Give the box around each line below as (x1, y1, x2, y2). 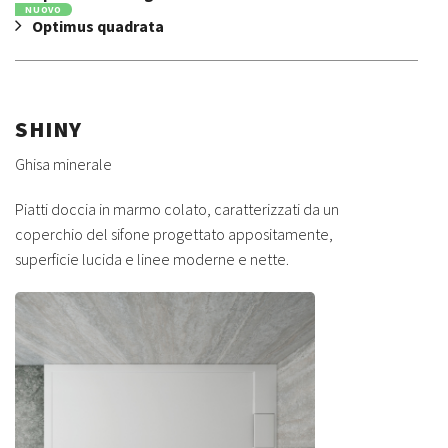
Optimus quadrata (32, 15, 164, 36)
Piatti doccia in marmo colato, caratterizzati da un (15, 198, 339, 219)
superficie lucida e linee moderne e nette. (15, 248, 289, 269)
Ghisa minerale (15, 153, 112, 174)
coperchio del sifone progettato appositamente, (15, 223, 333, 244)
